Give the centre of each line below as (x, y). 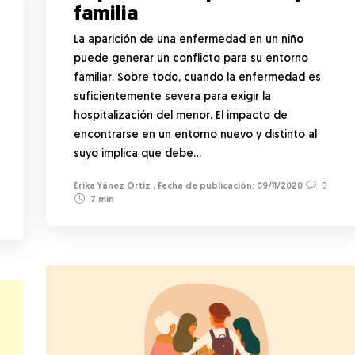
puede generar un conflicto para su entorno (191, 59)
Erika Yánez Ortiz (112, 186)
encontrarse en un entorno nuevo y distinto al (195, 135)
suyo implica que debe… (137, 154)
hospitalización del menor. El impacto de (181, 116)
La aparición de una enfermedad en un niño (189, 40)
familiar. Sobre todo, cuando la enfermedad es (197, 78)
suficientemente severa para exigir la (172, 97)
